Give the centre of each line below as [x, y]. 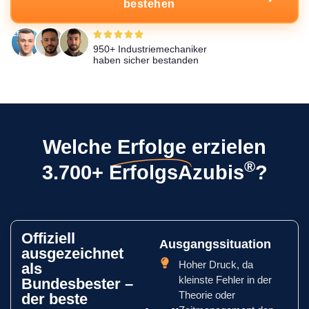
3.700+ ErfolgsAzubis [143, 172]
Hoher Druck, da [216, 265]
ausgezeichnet [72, 253]
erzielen [229, 147]
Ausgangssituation [216, 244]
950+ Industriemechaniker [150, 49]
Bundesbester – [77, 284]
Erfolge [152, 147]
